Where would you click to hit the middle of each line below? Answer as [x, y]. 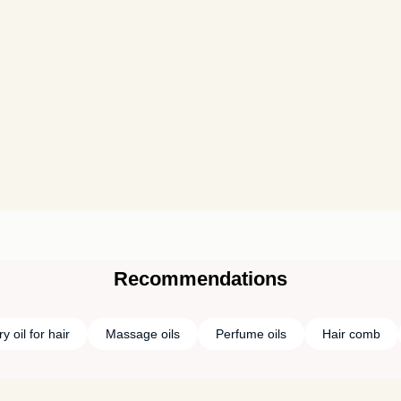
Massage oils [142, 333]
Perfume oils [251, 333]
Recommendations [200, 278]
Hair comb [351, 333]
